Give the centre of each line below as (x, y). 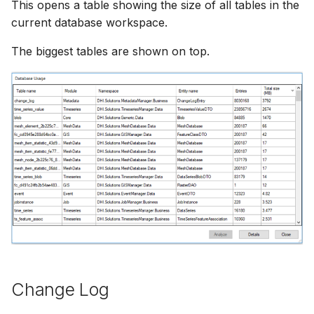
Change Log (60, 290)
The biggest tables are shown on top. (110, 51)
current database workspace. (89, 22)
